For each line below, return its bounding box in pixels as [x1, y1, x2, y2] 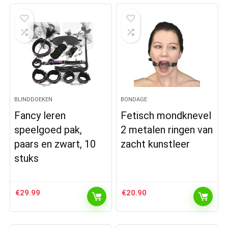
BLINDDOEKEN [14, 96, 53, 103]
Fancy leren [14, 109, 66, 122]
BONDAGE [121, 96, 148, 103]
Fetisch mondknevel [121, 109, 212, 122]
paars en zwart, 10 [14, 138, 96, 150]
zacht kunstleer [121, 138, 190, 150]
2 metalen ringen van [121, 124, 213, 136]
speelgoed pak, [14, 124, 82, 136]
